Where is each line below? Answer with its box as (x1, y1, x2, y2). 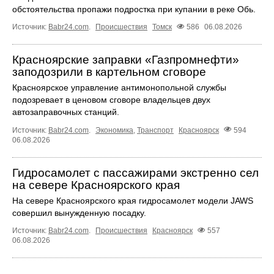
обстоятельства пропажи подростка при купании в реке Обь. (12, 4, 256, 15)
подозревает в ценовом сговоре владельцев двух (12, 95, 210, 105)
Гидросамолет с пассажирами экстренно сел (12, 166, 259, 179)
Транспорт (137, 125, 174, 135)
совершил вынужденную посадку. (12, 207, 146, 218)
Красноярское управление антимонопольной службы (12, 83, 226, 93)
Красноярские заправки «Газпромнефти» (12, 53, 239, 67)
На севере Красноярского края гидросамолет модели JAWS (12, 195, 253, 206)
